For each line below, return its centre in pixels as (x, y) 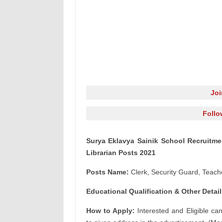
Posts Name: (107, 172)
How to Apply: (111, 211)
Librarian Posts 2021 (121, 153)
